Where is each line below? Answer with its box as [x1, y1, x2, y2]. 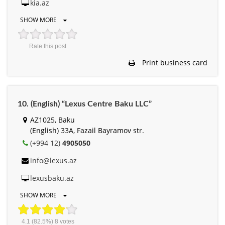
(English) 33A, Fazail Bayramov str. [30, 125, 144, 135]
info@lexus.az [30, 155, 77, 165]
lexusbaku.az [30, 173, 74, 183]
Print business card [140, 57, 207, 67]
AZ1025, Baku [30, 115, 75, 125]
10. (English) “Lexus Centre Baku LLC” [18, 99, 152, 108]
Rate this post [29, 42, 66, 50]
